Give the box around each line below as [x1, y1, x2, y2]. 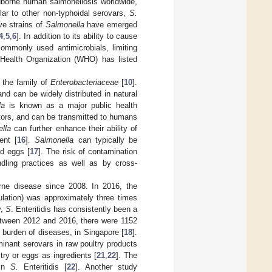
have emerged [84, 19, 138, 29]
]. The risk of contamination [38, 146, 138, 156]
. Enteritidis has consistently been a [11, 204, 137, 214]
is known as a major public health [5, 100, 137, 110]
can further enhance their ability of [11, 123, 138, 133]
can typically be [73, 135, 138, 144]
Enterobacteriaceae [50, 77, 119, 87]
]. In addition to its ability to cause [16, 31, 138, 41]
